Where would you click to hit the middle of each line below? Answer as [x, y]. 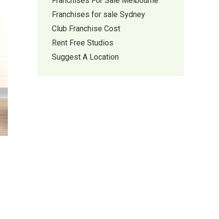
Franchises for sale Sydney [99, 14]
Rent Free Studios [83, 43]
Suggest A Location [85, 57]
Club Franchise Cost [86, 29]
